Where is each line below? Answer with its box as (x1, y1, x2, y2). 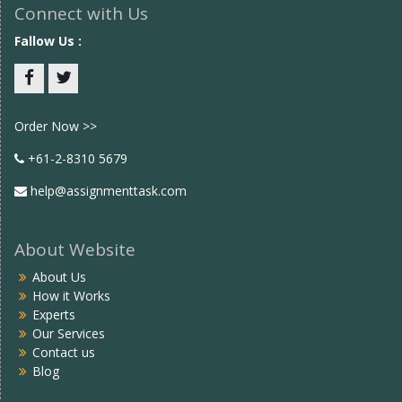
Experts (32, 305, 75, 323)
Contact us (32, 343, 95, 361)
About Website (14, 237, 135, 261)
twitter (62, 92, 100, 110)
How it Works (32, 286, 110, 304)
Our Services (32, 324, 105, 342)
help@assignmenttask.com (27, 181, 187, 199)
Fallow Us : (14, 31, 82, 49)
